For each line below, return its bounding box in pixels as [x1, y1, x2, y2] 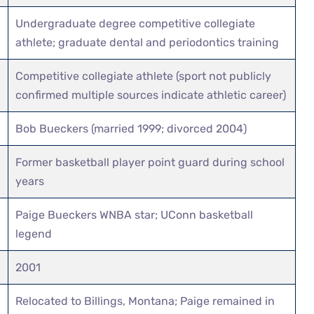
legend [15, 226, 53, 240]
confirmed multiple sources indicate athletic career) [15, 88, 287, 102]
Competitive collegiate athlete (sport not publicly [15, 69, 272, 83]
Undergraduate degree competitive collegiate [15, 16, 256, 30]
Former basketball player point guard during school [15, 155, 285, 169]
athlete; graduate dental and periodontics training [15, 35, 280, 49]
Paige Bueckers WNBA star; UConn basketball [15, 207, 254, 221]
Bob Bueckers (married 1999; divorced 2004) [15, 121, 247, 135]
